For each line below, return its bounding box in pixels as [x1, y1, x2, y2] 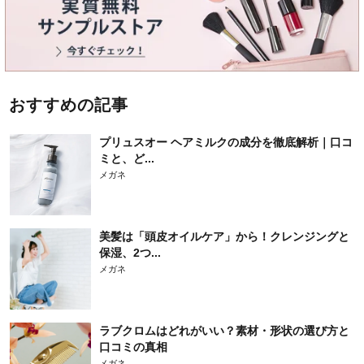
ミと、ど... [99, 151, 154, 165]
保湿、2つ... [99, 245, 161, 259]
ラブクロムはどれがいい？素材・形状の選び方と [99, 323, 349, 337]
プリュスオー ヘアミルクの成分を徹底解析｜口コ [99, 135, 353, 149]
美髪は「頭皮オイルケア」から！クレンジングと [99, 229, 349, 243]
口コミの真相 [99, 340, 167, 353]
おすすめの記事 [9, 95, 128, 114]
